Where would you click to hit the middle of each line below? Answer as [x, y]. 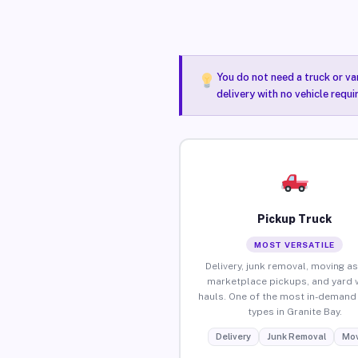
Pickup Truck [295, 219]
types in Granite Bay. [294, 311]
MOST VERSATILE [295, 244]
